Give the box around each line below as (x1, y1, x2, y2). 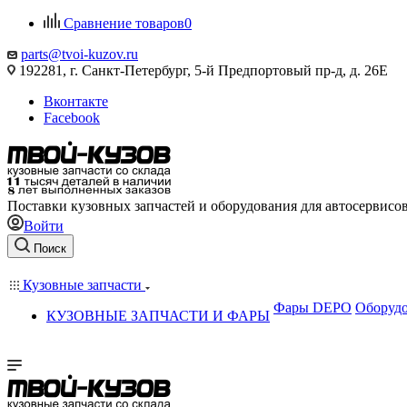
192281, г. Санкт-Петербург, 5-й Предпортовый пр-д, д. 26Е (15, 63, 388, 78)
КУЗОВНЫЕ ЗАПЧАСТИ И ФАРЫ (46, 308, 270, 323)
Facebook (44, 110, 100, 125)
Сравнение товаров (64, 15, 184, 31)
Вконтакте (44, 94, 108, 109)
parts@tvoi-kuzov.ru (21, 46, 138, 62)
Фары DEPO (273, 300, 352, 315)
